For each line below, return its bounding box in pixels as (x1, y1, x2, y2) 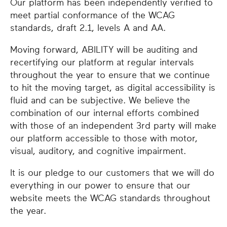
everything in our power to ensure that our (10, 180, 191, 191)
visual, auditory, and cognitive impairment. (10, 146, 186, 156)
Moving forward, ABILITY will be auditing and (10, 45, 198, 55)
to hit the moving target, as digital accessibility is (10, 83, 215, 93)
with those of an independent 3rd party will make (10, 121, 216, 131)
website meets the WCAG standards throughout (10, 193, 210, 203)
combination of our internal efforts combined (10, 108, 199, 118)
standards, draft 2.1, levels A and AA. (10, 23, 166, 33)
